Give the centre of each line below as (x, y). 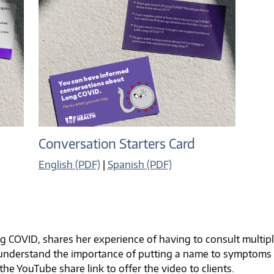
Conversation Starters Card (117, 143)
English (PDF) (69, 164)
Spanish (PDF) (139, 164)
